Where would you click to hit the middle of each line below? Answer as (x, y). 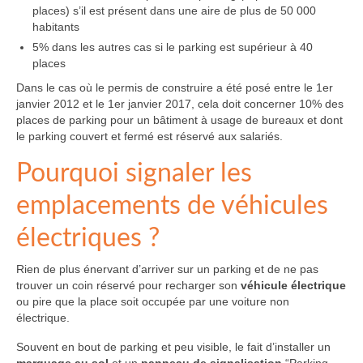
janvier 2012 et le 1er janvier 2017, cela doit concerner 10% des (180, 104)
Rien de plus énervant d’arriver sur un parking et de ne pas (167, 269)
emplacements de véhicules (172, 206)
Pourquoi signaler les (134, 173)
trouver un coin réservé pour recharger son (128, 286)
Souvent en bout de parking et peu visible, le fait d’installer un (173, 347)
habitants (56, 27)
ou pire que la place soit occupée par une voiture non (153, 302)
